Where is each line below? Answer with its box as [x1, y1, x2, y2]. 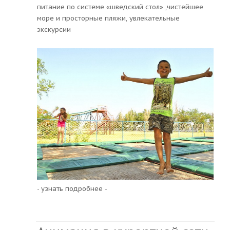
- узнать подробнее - [37, 184, 107, 193]
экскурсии [37, 25, 71, 34]
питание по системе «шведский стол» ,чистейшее [37, 2, 203, 11]
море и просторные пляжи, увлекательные [37, 13, 180, 23]
